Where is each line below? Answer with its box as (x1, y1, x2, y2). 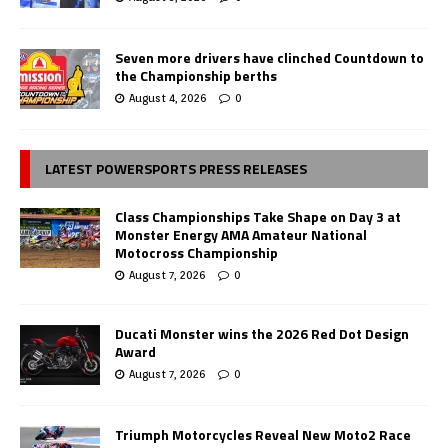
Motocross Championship (115, 241, 278, 263)
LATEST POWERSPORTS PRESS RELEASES (45, 157, 307, 179)
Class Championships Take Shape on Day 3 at (115, 205, 401, 227)
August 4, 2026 (129, 90, 206, 105)
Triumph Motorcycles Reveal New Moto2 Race (115, 423, 411, 445)
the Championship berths (115, 64, 277, 86)
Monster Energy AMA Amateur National (115, 223, 367, 245)
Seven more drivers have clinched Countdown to (115, 46, 424, 68)
